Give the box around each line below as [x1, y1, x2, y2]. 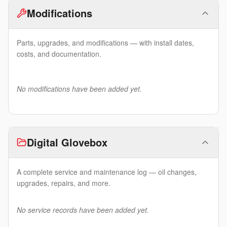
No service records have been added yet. [17, 205, 149, 215]
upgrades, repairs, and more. [17, 178, 110, 188]
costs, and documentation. [17, 49, 101, 59]
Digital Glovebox [27, 135, 107, 150]
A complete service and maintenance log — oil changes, [17, 167, 197, 177]
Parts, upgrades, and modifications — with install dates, [17, 37, 194, 48]
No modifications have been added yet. [17, 84, 142, 94]
